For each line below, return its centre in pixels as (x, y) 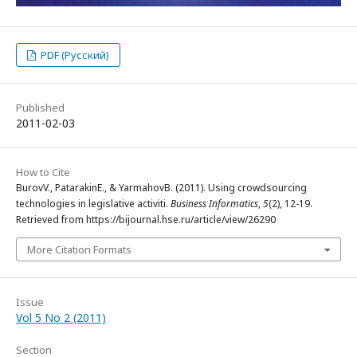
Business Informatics (214, 203)
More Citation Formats (79, 249)
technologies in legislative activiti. (93, 203)
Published (40, 107)
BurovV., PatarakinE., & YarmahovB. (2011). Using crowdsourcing (161, 187)
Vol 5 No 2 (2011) (61, 317)
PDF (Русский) (74, 55)
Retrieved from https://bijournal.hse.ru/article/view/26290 (146, 219)
